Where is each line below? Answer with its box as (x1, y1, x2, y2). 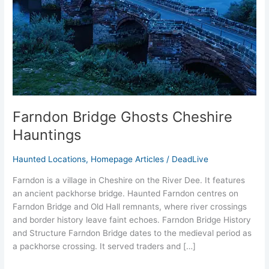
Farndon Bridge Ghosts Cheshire (13, 107, 233, 125)
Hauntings (13, 125, 82, 144)
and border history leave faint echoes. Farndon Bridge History (13, 215, 252, 225)
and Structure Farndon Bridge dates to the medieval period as (13, 228, 252, 238)
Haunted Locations (13, 154, 86, 165)
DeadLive (172, 154, 209, 165)
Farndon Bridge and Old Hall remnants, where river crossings (13, 202, 247, 212)
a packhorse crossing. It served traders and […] (13, 241, 196, 252)
